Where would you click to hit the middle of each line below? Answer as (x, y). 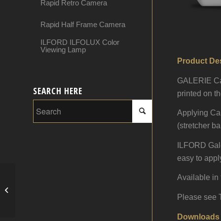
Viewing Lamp (63, 50)
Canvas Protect (39, 190)
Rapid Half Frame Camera (83, 24)
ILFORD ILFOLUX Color (80, 42)
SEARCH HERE (58, 91)
